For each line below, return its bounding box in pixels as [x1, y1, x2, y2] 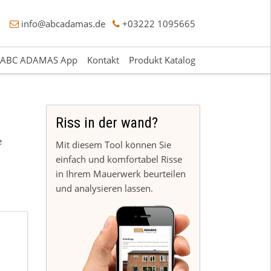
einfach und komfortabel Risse [56, 153, 182, 166]
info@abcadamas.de [21, 17, 105, 30]
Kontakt [87, 53, 119, 66]
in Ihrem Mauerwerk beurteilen [56, 168, 186, 180]
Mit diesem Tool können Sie [56, 139, 171, 151]
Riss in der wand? [56, 114, 158, 132]
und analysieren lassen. [56, 182, 153, 195]
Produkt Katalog [129, 53, 195, 66]
